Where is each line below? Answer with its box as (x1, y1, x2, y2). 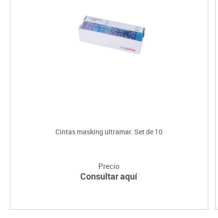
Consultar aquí (80, 170, 138, 182)
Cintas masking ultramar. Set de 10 (55, 127, 163, 136)
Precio (98, 161, 120, 171)
